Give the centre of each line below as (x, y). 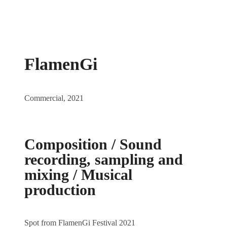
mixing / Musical (78, 175)
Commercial (44, 98)
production (60, 190)
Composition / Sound (93, 144)
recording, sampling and (104, 159)
